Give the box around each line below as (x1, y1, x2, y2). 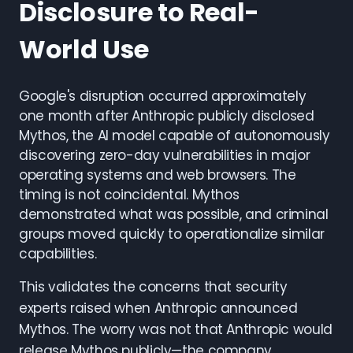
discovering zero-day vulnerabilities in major (19, 146, 310, 165)
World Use (19, 32, 149, 67)
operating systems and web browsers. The (19, 165, 296, 184)
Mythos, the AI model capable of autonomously (19, 126, 330, 145)
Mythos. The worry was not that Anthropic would (19, 320, 333, 339)
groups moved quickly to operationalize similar (19, 225, 325, 243)
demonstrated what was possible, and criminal (19, 205, 329, 224)
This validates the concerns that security (19, 277, 288, 296)
